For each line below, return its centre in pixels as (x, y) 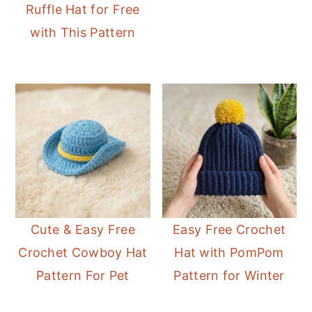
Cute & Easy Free (83, 230)
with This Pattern (83, 33)
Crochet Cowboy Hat (83, 253)
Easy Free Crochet (229, 230)
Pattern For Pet (83, 276)
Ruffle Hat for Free (83, 10)
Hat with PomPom (229, 253)
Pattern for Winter (229, 276)
